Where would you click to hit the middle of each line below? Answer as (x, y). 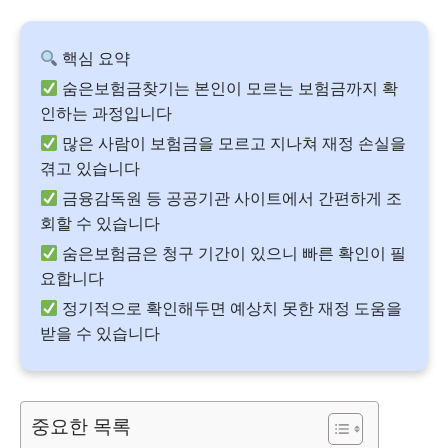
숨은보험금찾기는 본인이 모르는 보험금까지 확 (228, 88)
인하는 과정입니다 (106, 113)
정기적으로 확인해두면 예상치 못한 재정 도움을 (230, 308)
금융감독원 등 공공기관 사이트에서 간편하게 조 (230, 198)
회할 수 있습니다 (100, 223)
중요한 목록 (81, 426)
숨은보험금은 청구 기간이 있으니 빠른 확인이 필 (232, 253)
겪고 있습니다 (90, 168)
